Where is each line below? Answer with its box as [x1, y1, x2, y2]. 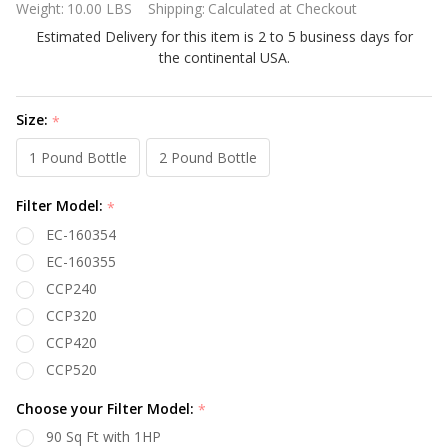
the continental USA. [158, 48, 290, 67]
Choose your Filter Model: [16, 398, 198, 418]
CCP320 [46, 305, 97, 325]
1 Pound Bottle [29, 147, 127, 167]
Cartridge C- [16, 32, 135, 59]
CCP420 [46, 332, 97, 352]
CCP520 [46, 359, 97, 379]
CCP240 [46, 278, 97, 298]
